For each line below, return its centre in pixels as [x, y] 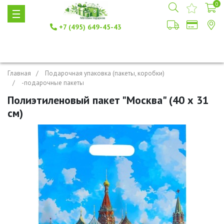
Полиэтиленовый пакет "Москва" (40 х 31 [108, 100]
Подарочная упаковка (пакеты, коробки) [105, 73]
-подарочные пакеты [53, 83]
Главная [19, 73]
